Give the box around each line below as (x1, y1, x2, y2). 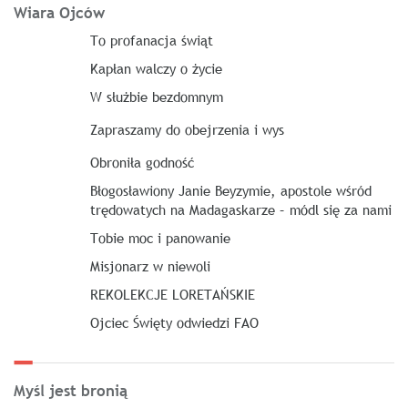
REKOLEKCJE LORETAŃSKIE (89, 285, 255, 303)
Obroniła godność (89, 153, 194, 171)
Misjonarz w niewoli (89, 257, 210, 275)
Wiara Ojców (14, 3, 105, 24)
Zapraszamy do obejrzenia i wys (89, 120, 284, 138)
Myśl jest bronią (14, 381, 127, 402)
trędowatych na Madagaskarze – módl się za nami (89, 200, 392, 219)
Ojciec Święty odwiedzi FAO (89, 313, 259, 331)
